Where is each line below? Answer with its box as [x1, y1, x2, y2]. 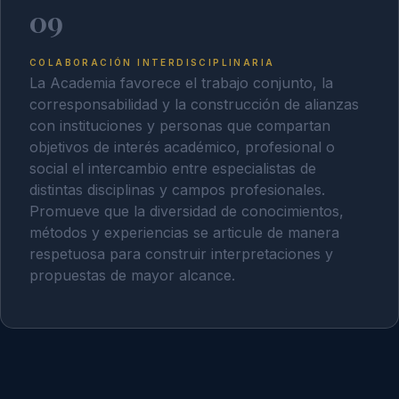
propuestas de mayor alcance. [29, 266, 235, 285]
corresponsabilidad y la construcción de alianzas [29, 95, 359, 114]
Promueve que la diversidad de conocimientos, [29, 202, 344, 221]
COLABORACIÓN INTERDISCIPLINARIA [29, 56, 275, 68]
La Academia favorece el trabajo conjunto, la [29, 74, 333, 93]
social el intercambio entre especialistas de [29, 159, 316, 178]
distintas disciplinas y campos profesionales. [29, 181, 325, 199]
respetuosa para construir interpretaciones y [29, 245, 333, 264]
